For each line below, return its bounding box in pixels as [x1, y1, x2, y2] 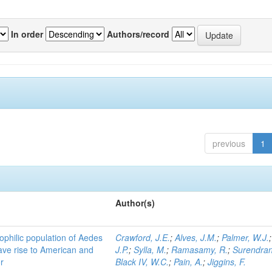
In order [11, 27, 43, 40]
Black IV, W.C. [115, 256, 169, 268]
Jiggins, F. [208, 256, 246, 268]
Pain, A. [174, 256, 203, 268]
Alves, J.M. [175, 231, 217, 243]
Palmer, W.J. [222, 231, 270, 243]
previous [212, 137, 245, 149]
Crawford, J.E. [115, 231, 171, 243]
